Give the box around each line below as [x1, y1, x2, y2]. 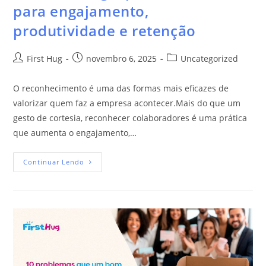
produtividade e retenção [13, 20, 196, 40]
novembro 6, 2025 [86, 52, 157, 64]
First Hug [27, 52, 63, 64]
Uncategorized [180, 52, 239, 64]
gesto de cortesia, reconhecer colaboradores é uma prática [13, 112, 248, 123]
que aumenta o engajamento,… [13, 126, 137, 138]
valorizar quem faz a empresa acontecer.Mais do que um [13, 97, 241, 109]
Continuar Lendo [23, 157, 85, 166]
